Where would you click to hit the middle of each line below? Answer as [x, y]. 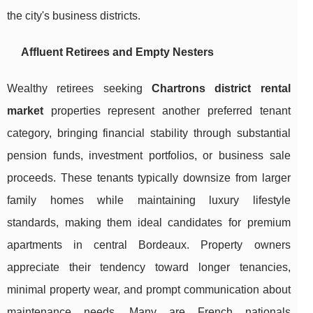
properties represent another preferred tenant [167, 110]
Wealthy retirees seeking [79, 88]
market [25, 110]
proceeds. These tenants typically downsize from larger [149, 177]
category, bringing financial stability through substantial [149, 133]
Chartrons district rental [221, 88]
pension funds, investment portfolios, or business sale [149, 155]
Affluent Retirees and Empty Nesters [117, 52]
